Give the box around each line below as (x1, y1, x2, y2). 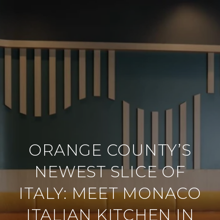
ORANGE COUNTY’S (28, 140, 192, 160)
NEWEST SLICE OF (34, 162, 186, 181)
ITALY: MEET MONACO (19, 184, 201, 203)
